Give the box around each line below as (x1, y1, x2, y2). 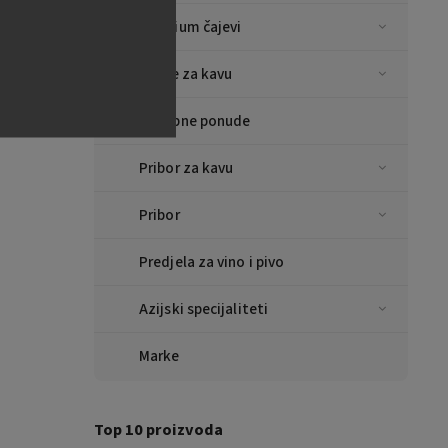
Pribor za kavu (139, 157, 234, 180)
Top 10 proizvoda (94, 417, 223, 442)
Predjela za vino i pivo (139, 251, 285, 274)
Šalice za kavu (139, 63, 233, 86)
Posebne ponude (139, 110, 251, 133)
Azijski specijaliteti (139, 298, 269, 321)
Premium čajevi (139, 16, 242, 39)
